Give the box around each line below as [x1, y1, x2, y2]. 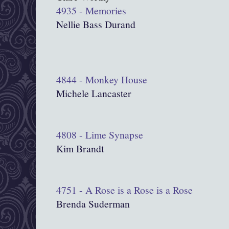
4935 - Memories [56, 4, 126, 18]
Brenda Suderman [56, 197, 130, 211]
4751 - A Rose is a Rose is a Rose [56, 183, 193, 197]
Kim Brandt [56, 142, 104, 156]
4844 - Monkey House [56, 73, 147, 87]
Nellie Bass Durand [56, 17, 135, 32]
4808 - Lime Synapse [56, 128, 143, 142]
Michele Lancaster [56, 86, 131, 101]
